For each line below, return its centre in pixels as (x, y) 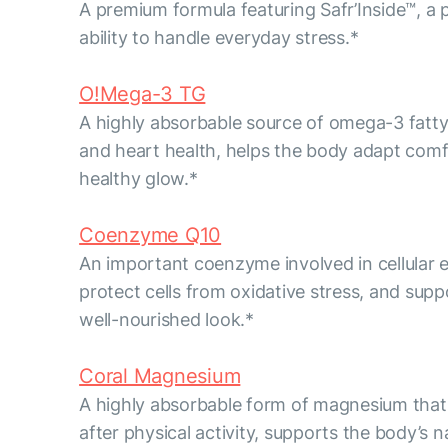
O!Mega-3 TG (142, 93)
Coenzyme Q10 (150, 234)
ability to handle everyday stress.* (219, 37)
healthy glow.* (138, 178)
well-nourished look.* (166, 319)
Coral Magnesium (160, 375)
